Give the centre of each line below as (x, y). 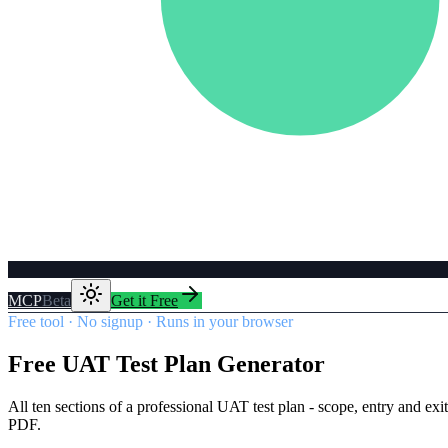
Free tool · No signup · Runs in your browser (150, 321)
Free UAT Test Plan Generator (166, 363)
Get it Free (144, 300)
